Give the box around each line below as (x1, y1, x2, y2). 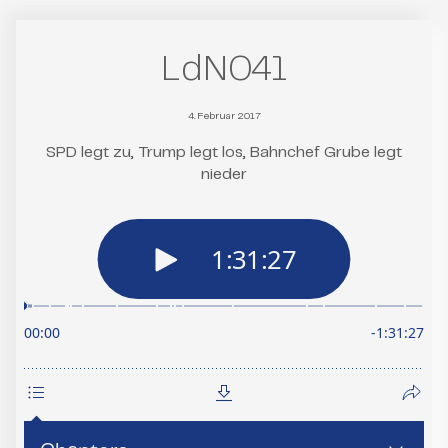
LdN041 (161, 52, 287, 87)
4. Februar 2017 (187, 110, 261, 121)
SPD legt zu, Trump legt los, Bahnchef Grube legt (46, 144, 402, 160)
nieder (201, 166, 247, 182)
